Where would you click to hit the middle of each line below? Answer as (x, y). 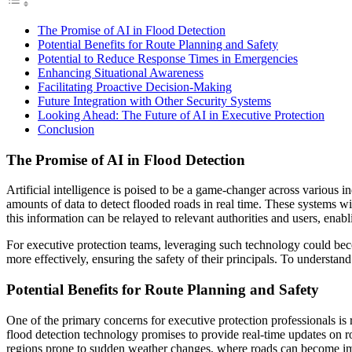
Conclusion (66, 129)
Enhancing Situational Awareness (121, 72)
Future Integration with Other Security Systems (154, 101)
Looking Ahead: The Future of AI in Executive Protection (181, 115)
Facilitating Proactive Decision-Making (135, 86)
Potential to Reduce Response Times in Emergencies (168, 58)
